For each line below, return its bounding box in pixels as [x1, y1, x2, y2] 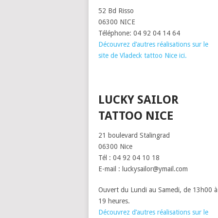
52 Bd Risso [98, 7, 134, 15]
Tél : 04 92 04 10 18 [98, 154, 160, 162]
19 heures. [98, 197, 130, 205]
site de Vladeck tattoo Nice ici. [98, 52, 187, 60]
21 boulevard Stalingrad [98, 131, 170, 140]
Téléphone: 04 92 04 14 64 [98, 29, 180, 37]
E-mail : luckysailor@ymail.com [98, 165, 188, 173]
